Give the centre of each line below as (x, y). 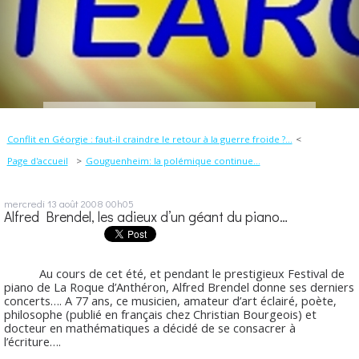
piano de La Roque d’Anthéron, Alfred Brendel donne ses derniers (179, 287)
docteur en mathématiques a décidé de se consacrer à (150, 328)
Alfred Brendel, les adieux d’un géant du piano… (146, 216)
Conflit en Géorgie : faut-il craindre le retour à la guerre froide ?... (149, 139)
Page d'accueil (37, 160)
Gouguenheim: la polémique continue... (173, 160)
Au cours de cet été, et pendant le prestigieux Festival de (174, 274)
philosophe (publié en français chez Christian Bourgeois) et (160, 315)
